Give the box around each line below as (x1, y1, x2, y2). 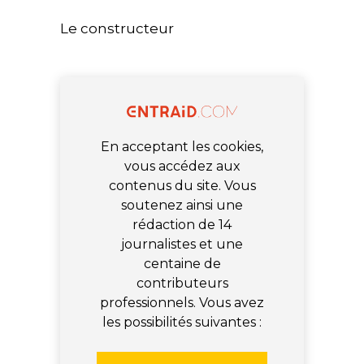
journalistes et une (121, 236, 243, 252)
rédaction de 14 (132, 216, 232, 232)
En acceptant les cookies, (101, 138, 263, 154)
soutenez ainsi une (121, 197, 243, 213)
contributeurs (136, 275, 228, 291)
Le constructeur (60, 20, 174, 37)
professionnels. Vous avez (100, 294, 264, 310)
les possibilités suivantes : (102, 314, 262, 330)
